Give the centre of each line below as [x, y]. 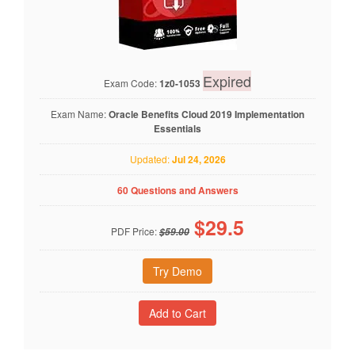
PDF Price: [135, 231]
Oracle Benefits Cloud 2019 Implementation [206, 114]
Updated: [151, 159]
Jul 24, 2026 [198, 159]
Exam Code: [132, 83]
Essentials [177, 128]
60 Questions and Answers [177, 190]
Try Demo [177, 271]
